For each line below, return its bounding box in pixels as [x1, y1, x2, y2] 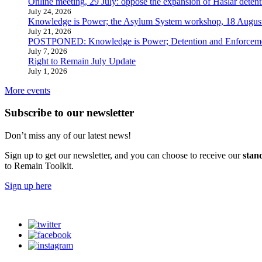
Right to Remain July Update [28, 56, 136, 66]
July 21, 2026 [28, 26, 71, 36]
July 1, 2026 [28, 66, 67, 75]
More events [5, 85, 50, 95]
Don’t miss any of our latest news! [5, 130, 131, 141]
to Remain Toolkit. [5, 161, 74, 171]
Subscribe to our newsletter [5, 106, 134, 119]
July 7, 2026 [28, 46, 67, 56]
